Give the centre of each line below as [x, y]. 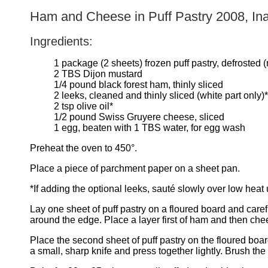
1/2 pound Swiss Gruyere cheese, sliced [139, 117]
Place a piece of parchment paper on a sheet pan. [135, 169]
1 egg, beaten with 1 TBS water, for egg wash [150, 128]
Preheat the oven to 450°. [83, 148]
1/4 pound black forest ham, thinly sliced [138, 85]
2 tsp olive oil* [83, 106]
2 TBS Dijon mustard [98, 74]
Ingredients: [61, 42]
